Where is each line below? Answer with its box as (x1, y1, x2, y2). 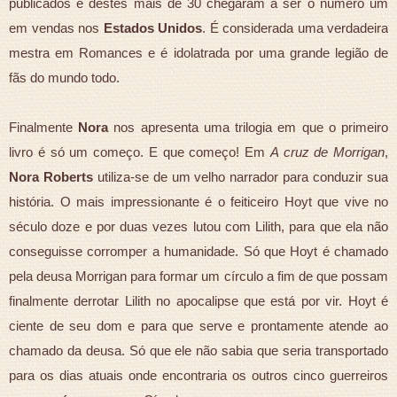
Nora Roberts (9, 168, 93, 184)
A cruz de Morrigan (269, 144, 385, 160)
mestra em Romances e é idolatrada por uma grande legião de (9, 44, 388, 60)
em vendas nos (9, 19, 104, 35)
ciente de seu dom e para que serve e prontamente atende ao (9, 317, 388, 333)
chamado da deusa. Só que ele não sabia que (9, 342, 284, 358)
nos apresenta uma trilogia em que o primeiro (108, 119, 389, 135)
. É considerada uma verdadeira (202, 19, 388, 35)
